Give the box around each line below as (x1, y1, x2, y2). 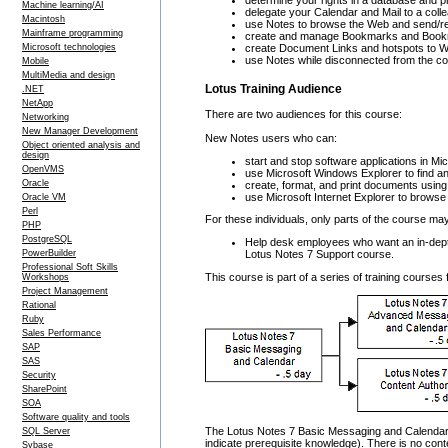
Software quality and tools (22, 412, 130, 422)
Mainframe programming (22, 28, 123, 38)
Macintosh (22, 14, 65, 24)
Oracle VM (22, 192, 66, 202)
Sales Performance (22, 328, 101, 338)
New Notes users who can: (205, 132, 337, 144)
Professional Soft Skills (22, 262, 118, 272)
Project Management (22, 286, 108, 296)
